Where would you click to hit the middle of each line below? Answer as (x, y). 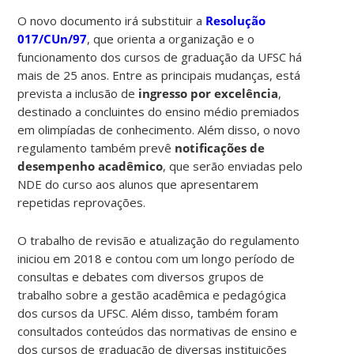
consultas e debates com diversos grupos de (141, 276)
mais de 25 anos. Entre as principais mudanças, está (159, 75)
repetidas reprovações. (82, 202)
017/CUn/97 (53, 38)
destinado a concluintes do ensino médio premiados (159, 111)
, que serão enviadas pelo (233, 166)
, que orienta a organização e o (171, 38)
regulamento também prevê (96, 147)
